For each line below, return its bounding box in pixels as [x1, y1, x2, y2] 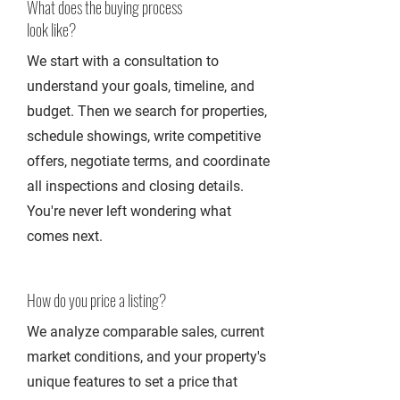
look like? [27, 18, 76, 41]
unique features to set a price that [27, 373, 237, 390]
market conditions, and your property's [27, 348, 266, 365]
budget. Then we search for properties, [27, 103, 267, 120]
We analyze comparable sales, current [27, 323, 264, 340]
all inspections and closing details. [27, 178, 244, 195]
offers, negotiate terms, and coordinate [27, 153, 270, 170]
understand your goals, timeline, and [27, 78, 254, 95]
